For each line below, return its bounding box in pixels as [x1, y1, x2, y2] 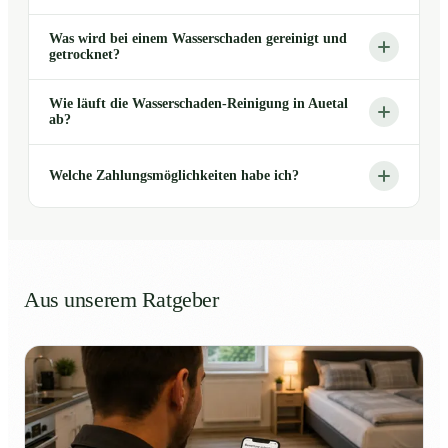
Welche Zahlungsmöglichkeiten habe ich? [49, 168, 299, 184]
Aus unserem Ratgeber [24, 288, 219, 313]
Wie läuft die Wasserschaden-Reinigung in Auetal [49, 96, 348, 112]
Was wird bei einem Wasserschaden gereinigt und [49, 31, 347, 47]
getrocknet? [49, 47, 120, 63]
